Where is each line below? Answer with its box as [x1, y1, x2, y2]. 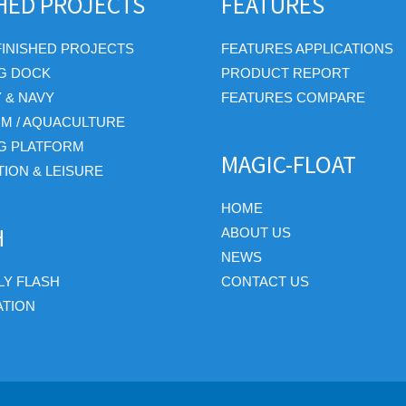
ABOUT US [221, 225, 291, 241]
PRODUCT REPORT [221, 64, 350, 81]
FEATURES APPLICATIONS [221, 40, 393, 56]
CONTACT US [221, 274, 309, 290]
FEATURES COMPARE [221, 89, 365, 105]
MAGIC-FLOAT [221, 147, 356, 179]
